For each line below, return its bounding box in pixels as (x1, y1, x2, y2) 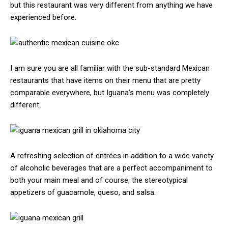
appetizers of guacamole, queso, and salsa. (10, 188, 156, 197)
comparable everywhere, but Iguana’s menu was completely (10, 88, 209, 98)
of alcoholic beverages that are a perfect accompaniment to (10, 163, 213, 173)
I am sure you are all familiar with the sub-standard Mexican (10, 64, 210, 73)
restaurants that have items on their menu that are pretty (10, 76, 201, 85)
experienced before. (10, 13, 76, 22)
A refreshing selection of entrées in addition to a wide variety (10, 151, 214, 161)
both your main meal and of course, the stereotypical (10, 176, 188, 185)
